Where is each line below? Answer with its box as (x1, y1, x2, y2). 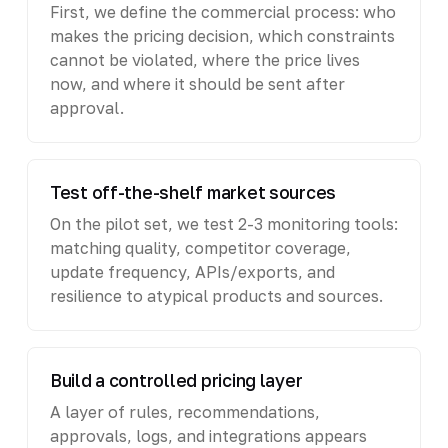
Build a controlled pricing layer (49, 369, 303, 391)
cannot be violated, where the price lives (49, 49, 360, 70)
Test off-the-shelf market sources (49, 181, 337, 203)
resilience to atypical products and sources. (49, 285, 383, 306)
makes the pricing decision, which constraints (49, 25, 395, 46)
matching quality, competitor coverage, (49, 237, 351, 258)
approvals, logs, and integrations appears (49, 425, 367, 446)
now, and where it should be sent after (49, 73, 345, 94)
